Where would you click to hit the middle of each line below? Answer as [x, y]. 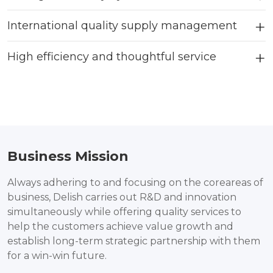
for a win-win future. [57, 255]
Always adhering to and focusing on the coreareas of [135, 182]
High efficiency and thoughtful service [112, 56]
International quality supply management [122, 25]
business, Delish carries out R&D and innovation [122, 197]
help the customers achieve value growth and [120, 226]
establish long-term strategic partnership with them [134, 241]
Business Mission [68, 156]
